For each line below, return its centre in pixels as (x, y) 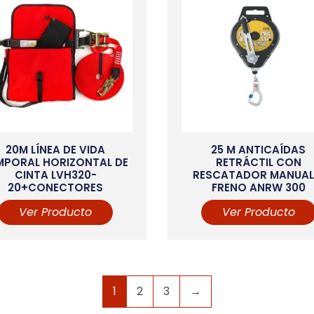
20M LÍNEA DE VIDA (56, 149)
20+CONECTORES (56, 187)
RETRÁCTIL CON (258, 162)
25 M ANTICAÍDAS (259, 149)
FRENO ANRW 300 (258, 187)
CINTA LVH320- (55, 175)
